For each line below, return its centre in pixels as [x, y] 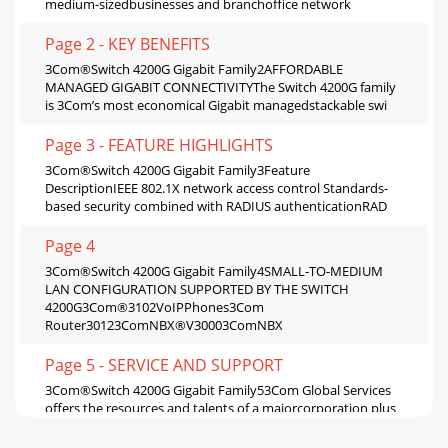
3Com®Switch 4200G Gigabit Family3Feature [177, 170]
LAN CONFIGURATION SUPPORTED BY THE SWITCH [197, 289]
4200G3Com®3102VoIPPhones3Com [154, 307]
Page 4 [70, 246]
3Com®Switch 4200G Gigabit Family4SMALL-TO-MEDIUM [214, 271]
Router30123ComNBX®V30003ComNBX [164, 325]
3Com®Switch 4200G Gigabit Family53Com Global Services [218, 390]
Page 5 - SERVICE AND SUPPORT [164, 365]
